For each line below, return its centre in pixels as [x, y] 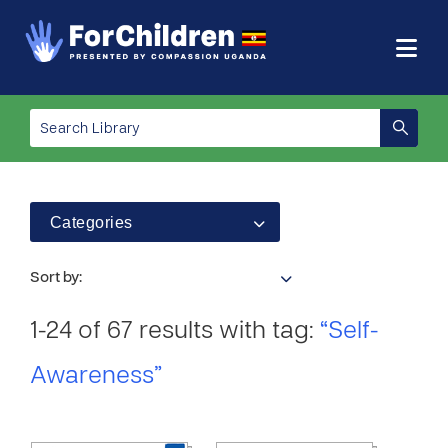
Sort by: [56, 278]
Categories [91, 222]
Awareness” [96, 377]
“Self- [349, 332]
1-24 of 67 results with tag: [175, 332]
